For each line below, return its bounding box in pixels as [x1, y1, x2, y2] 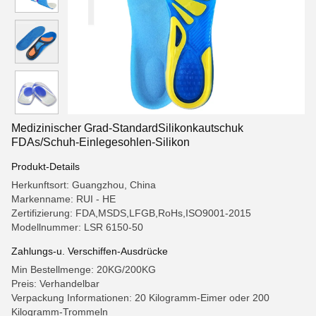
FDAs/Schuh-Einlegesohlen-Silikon [11, 136, 190, 148]
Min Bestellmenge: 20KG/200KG [11, 264, 156, 275]
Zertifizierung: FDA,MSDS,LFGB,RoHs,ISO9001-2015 [11, 207, 251, 219]
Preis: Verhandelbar [11, 278, 99, 289]
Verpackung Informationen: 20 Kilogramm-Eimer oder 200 [11, 292, 269, 303]
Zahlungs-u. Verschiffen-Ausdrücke [11, 245, 168, 257]
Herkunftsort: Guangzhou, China [11, 179, 156, 190]
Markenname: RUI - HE [11, 193, 116, 205]
